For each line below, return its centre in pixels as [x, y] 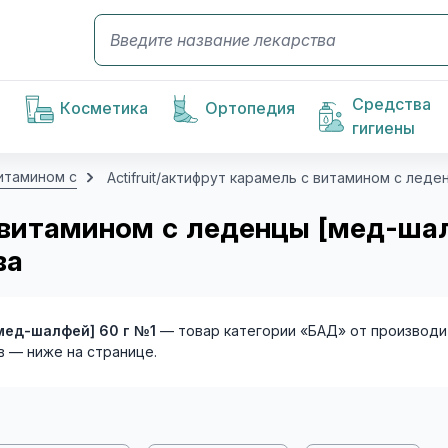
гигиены [384, 128]
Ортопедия [250, 108]
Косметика [104, 108]
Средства [392, 104]
